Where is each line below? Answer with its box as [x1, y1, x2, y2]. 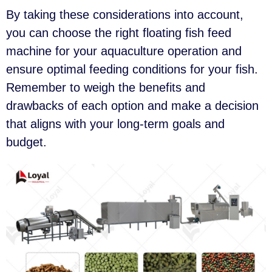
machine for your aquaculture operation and [6, 44, 242, 58]
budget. [6, 135, 47, 149]
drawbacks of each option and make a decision [6, 98, 259, 112]
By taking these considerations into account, [6, 7, 243, 21]
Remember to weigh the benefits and [6, 80, 205, 94]
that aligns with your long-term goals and [6, 117, 225, 131]
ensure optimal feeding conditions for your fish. [6, 62, 258, 76]
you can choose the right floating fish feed [6, 25, 231, 39]
